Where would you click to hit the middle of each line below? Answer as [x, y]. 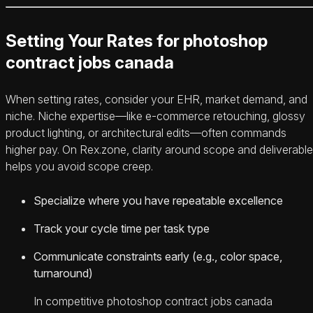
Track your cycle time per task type [122, 229]
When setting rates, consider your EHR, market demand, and [156, 100]
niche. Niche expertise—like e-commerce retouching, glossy [155, 116]
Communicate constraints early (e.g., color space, [158, 257]
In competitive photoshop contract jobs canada [153, 301]
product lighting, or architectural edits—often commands [146, 133]
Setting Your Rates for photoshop [137, 41]
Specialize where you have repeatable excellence [158, 201]
